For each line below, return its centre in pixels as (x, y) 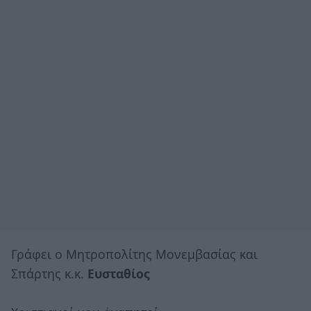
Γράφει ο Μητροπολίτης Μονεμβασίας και (134, 254)
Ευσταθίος (119, 273)
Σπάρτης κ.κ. (49, 273)
